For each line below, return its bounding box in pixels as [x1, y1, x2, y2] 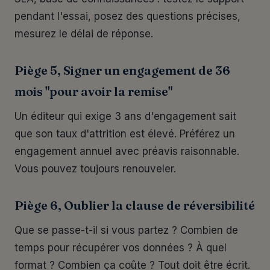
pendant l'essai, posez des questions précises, [14, 10, 240, 22]
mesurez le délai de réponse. [14, 28, 153, 40]
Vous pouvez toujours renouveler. [14, 163, 176, 175]
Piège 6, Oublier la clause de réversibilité [14, 198, 255, 213]
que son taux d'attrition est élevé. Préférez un [14, 128, 235, 140]
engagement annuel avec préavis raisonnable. [14, 145, 239, 157]
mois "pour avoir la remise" [14, 84, 172, 99]
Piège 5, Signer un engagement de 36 [14, 63, 230, 78]
